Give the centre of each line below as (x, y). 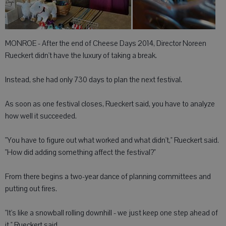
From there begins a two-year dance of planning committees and (108, 176)
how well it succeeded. (41, 116)
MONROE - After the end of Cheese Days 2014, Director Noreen (106, 43)
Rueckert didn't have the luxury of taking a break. (81, 55)
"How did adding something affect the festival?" (80, 152)
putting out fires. (31, 188)
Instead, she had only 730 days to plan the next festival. (94, 79)
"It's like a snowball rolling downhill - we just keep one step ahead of (111, 213)
